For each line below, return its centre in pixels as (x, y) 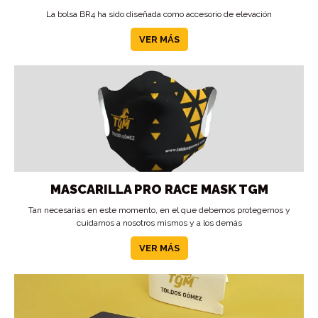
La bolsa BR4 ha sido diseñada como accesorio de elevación (159, 14)
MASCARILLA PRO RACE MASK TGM (159, 189)
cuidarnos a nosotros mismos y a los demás (159, 223)
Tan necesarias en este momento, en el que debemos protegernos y (159, 210)
